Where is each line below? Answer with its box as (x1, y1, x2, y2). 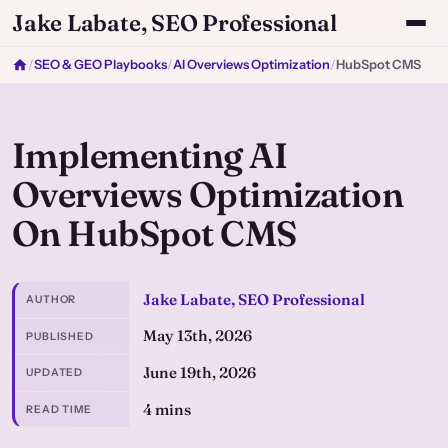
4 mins (142, 399, 191, 419)
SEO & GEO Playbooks (34, 57, 167, 72)
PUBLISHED (26, 329, 94, 343)
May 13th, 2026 (142, 326, 252, 346)
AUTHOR (26, 293, 77, 307)
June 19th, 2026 (142, 362, 256, 382)
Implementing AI (12, 134, 288, 177)
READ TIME (26, 403, 92, 417)
